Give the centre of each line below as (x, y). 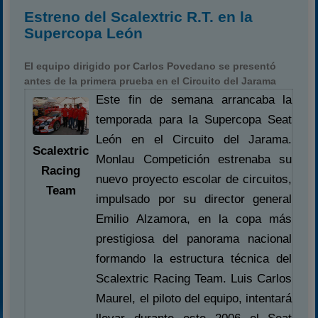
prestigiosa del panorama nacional (194, 239)
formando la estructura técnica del (194, 259)
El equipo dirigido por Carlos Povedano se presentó (150, 66)
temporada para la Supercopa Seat (194, 120)
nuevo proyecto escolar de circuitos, (194, 179)
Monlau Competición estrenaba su (194, 159)
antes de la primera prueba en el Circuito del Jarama (150, 81)
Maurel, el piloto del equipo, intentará (194, 298)
